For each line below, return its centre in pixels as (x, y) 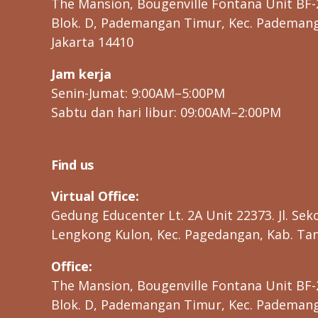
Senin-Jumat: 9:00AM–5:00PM (138, 93)
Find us (73, 164)
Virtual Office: (95, 196)
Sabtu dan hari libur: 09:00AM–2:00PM (166, 112)
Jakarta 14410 (92, 42)
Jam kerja (81, 73)
